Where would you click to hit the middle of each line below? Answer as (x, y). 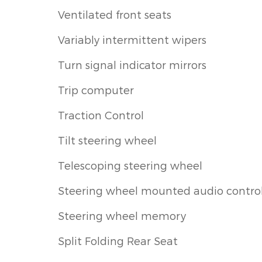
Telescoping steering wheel (130, 165)
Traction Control (101, 115)
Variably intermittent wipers (132, 39)
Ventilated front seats (115, 14)
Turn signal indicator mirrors (132, 64)
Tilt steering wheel (107, 140)
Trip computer (96, 89)
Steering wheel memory (122, 215)
